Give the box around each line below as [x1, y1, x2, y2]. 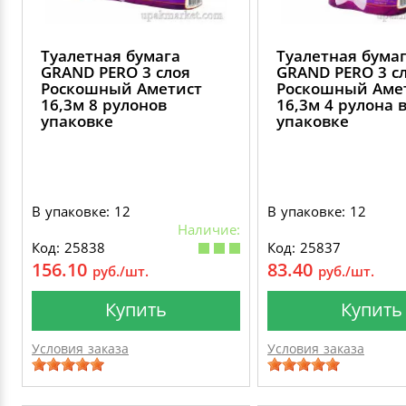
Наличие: [178, 220, 240, 238]
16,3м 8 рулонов [41, 94, 167, 115]
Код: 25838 [32, 238, 105, 256]
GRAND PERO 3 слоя [41, 62, 190, 82]
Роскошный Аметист [41, 78, 202, 99]
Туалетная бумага [41, 45, 180, 66]
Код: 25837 [267, 238, 341, 256]
